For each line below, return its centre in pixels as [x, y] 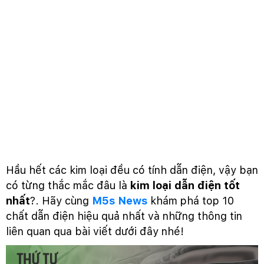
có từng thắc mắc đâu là [68, 185]
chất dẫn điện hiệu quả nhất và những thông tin [124, 216]
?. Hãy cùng [61, 200]
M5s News [120, 200]
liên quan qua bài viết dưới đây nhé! [95, 231]
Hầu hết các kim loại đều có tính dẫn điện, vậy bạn [132, 170]
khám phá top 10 [191, 200]
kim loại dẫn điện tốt [185, 185]
